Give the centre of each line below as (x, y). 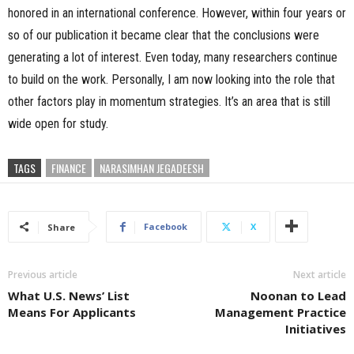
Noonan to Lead (298, 296)
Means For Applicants (72, 312)
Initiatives (316, 329)
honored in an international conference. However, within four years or (177, 13)
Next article (320, 275)
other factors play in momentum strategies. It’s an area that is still (169, 102)
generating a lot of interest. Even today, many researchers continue (173, 57)
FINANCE (69, 168)
